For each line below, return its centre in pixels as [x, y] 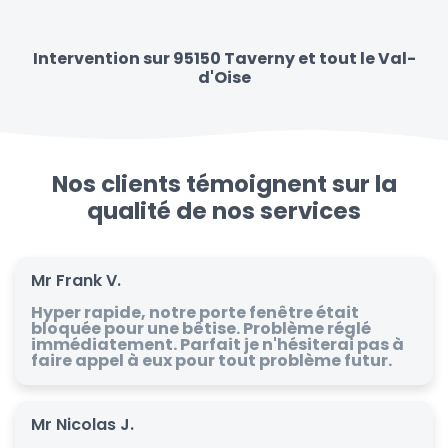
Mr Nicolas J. [82, 424]
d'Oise [224, 77]
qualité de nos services [224, 210]
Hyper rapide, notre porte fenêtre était [195, 312]
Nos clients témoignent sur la [224, 183]
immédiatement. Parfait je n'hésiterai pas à [217, 344]
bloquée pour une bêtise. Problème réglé [201, 328]
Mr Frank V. [76, 280]
